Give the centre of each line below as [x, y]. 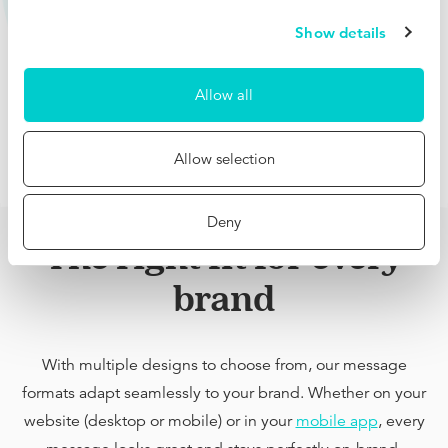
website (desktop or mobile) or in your [159, 420]
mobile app [336, 420]
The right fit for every [224, 255]
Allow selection [224, 158]
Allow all [224, 94]
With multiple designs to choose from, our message [224, 364]
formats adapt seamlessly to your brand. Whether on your [224, 392]
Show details [341, 32]
